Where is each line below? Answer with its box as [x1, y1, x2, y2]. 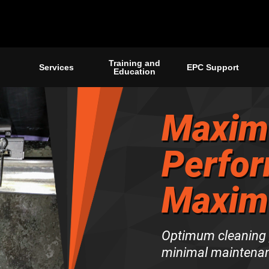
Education [113, 67, 156, 77]
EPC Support [186, 62, 239, 73]
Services [39, 62, 74, 73]
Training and [109, 58, 160, 68]
